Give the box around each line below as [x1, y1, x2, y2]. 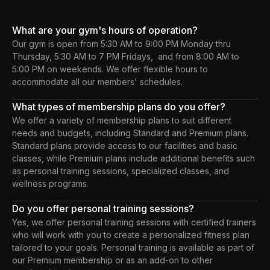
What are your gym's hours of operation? [12, 24, 198, 36]
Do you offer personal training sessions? [12, 202, 194, 215]
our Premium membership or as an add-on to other [12, 254, 213, 265]
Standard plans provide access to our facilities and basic [12, 140, 237, 151]
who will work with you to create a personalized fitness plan [12, 229, 250, 240]
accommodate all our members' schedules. [12, 76, 183, 87]
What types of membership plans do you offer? [12, 100, 225, 113]
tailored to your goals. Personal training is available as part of [12, 242, 254, 253]
